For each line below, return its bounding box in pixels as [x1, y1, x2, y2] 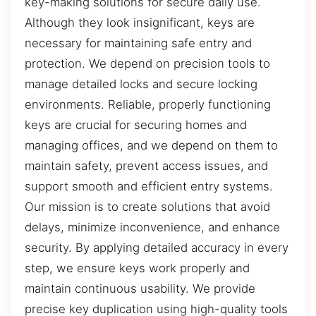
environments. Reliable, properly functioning [25, 97, 271, 111]
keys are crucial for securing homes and [25, 117, 247, 132]
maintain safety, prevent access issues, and [25, 158, 268, 173]
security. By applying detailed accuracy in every [25, 240, 288, 255]
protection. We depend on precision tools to [25, 56, 270, 71]
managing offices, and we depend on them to [25, 138, 278, 152]
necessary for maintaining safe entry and [25, 35, 252, 50]
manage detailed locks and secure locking [25, 76, 257, 91]
